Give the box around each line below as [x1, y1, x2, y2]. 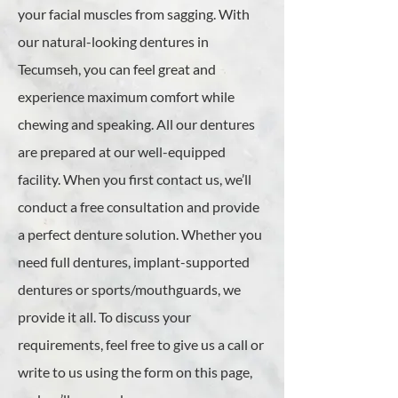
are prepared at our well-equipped [18, 143, 226, 160]
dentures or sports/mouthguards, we [18, 281, 241, 298]
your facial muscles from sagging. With [18, 5, 250, 22]
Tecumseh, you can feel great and [18, 60, 216, 77]
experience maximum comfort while [18, 88, 235, 105]
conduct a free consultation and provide [18, 198, 259, 215]
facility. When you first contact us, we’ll [18, 171, 251, 187]
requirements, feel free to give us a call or [18, 336, 264, 353]
